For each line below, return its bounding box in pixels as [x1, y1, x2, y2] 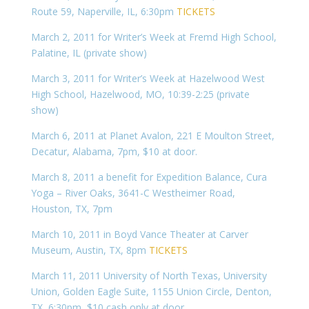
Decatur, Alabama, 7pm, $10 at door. [30, 145, 197, 158]
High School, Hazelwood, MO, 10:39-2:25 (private [30, 88, 250, 101]
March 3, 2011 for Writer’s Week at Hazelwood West [30, 72, 265, 85]
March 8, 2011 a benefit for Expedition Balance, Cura [30, 170, 267, 183]
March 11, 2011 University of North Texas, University [30, 269, 267, 282]
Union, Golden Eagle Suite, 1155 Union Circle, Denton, [30, 285, 272, 298]
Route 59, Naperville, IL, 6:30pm [30, 5, 177, 18]
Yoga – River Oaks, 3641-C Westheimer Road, [30, 186, 235, 199]
